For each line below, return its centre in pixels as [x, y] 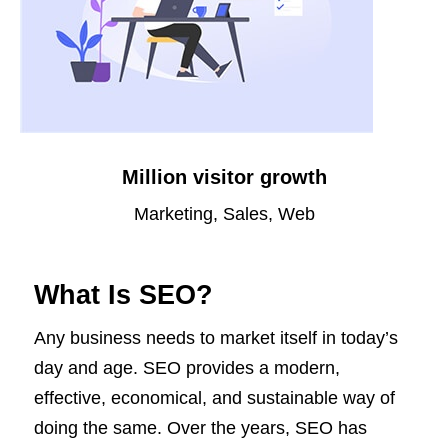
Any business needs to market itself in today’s [216, 338]
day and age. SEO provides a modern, [187, 368]
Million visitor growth [224, 177]
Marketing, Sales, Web [224, 214]
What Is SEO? [123, 295]
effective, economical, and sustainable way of [214, 398]
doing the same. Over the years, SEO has [200, 428]
